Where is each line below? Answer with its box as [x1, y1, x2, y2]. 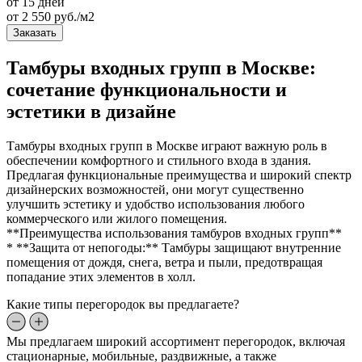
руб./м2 [51, 10, 95, 23]
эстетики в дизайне [6, 100, 176, 122]
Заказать [13, 27, 57, 39]
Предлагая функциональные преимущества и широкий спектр [6, 167, 351, 182]
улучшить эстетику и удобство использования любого [6, 196, 305, 211]
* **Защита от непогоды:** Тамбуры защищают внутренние [6, 240, 341, 255]
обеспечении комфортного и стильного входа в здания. [6, 153, 311, 167]
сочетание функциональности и [6, 78, 287, 100]
